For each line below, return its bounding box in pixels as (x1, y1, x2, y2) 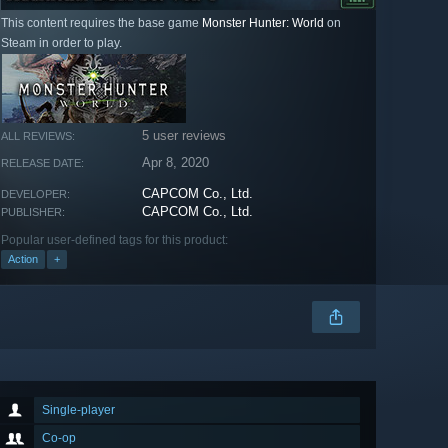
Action (8, 253, 38, 266)
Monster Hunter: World (202, 16, 324, 31)
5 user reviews (142, 128, 227, 144)
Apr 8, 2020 (142, 155, 210, 171)
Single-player (42, 403, 115, 418)
